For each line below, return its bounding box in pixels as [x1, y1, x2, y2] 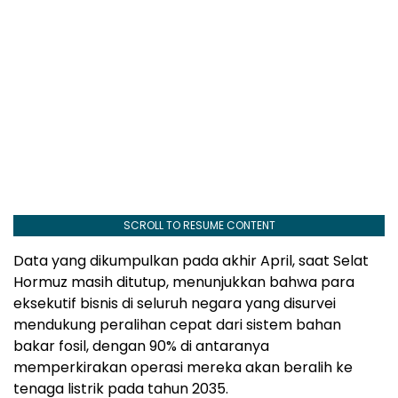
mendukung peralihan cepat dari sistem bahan [13, 314, 341, 335]
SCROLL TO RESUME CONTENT [123, 217, 275, 233]
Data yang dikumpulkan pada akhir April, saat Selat [13, 250, 369, 271]
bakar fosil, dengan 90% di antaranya [13, 335, 269, 356]
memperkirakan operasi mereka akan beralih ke [13, 356, 353, 378]
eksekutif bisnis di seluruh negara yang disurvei [13, 292, 336, 314]
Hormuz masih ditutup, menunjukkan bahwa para [13, 271, 354, 292]
